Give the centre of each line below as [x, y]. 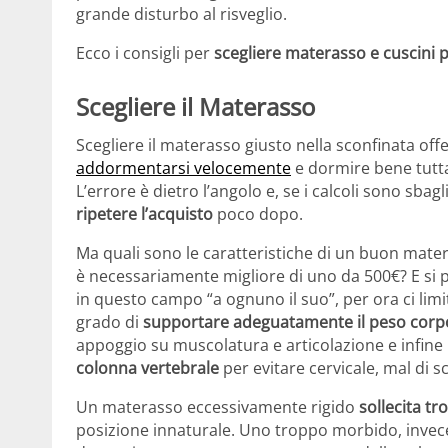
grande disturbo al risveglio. [181, 14]
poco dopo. [258, 214]
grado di [109, 322]
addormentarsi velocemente [183, 168]
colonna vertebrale [147, 368]
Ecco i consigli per [145, 53]
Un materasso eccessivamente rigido [217, 407]
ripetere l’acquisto [144, 214]
